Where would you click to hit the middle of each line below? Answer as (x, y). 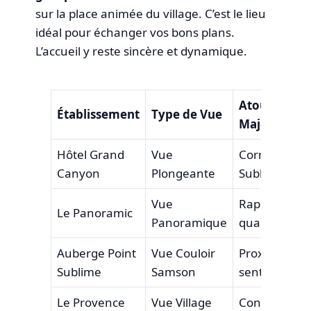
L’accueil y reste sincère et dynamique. (142, 51)
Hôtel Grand (90, 154)
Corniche (263, 154)
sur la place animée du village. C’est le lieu (151, 13)
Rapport (261, 204)
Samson (173, 272)
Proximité (265, 253)
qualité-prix (270, 222)
